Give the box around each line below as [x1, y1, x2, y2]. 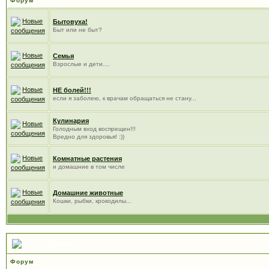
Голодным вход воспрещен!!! [52, 125, 136, 132]
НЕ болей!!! [52, 86, 91, 94]
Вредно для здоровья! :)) [52, 133, 124, 140]
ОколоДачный [27, 239, 78, 248]
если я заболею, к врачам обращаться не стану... [52, 95, 196, 101]
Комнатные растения [52, 155, 122, 162]
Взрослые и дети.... [52, 61, 110, 67]
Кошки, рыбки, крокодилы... [52, 198, 131, 204]
